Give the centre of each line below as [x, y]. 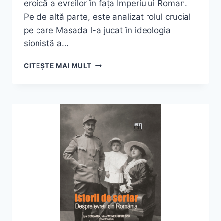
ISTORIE [106, 115]
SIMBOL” [107, 136]
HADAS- [105, 74]
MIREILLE [108, 63]
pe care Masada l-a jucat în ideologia [97, 30]
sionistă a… [46, 44]
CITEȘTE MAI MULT [58, 66]
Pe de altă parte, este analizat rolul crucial [107, 17]
